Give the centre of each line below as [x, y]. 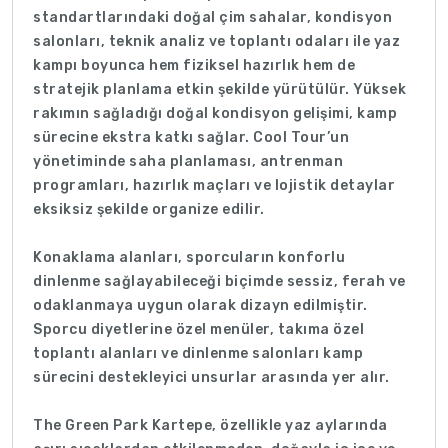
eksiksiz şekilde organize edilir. [149, 209]
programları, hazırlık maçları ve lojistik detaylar [214, 185]
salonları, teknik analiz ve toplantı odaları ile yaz [216, 41]
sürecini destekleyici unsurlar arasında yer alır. [211, 377]
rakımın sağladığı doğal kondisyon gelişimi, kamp [215, 113]
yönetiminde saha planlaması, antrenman [188, 161]
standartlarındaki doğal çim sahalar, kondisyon [212, 17]
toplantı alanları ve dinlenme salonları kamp [198, 353]
